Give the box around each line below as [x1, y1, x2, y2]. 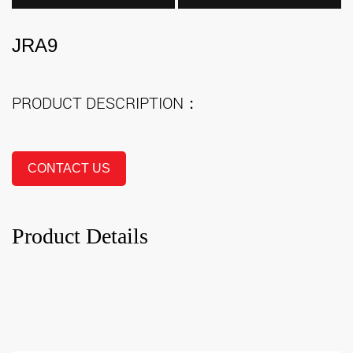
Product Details [12, 223, 148, 248]
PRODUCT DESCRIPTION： [12, 91, 199, 113]
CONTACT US [28, 161, 110, 175]
